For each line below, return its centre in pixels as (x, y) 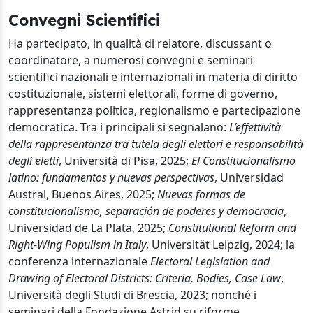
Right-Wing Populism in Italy (77, 245)
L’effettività (255, 127)
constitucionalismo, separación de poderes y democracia (146, 211)
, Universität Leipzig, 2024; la (220, 245)
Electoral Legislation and (210, 261)
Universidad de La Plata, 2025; (88, 228)
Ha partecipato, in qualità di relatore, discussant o (140, 43)
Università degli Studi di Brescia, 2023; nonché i (132, 295)
